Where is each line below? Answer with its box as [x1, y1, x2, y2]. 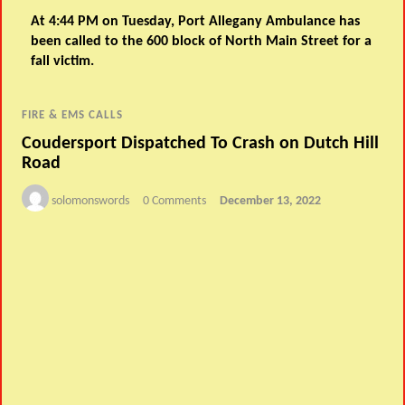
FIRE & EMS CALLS [22, 109, 124, 122]
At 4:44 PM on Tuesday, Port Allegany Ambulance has [31, 14, 361, 29]
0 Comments [143, 194, 207, 209]
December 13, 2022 [220, 194, 322, 209]
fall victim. [31, 53, 95, 69]
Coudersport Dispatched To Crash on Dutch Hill [22, 135, 380, 154]
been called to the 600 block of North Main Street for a [31, 33, 372, 49]
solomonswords [52, 194, 130, 209]
